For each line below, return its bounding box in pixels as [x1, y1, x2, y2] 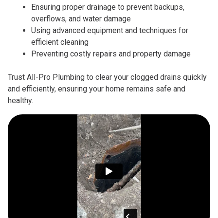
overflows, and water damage [31, 14, 131, 24]
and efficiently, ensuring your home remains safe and [8, 84, 185, 94]
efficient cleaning [31, 37, 89, 47]
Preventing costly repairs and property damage [31, 49, 191, 59]
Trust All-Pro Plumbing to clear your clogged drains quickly [8, 73, 207, 82]
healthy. [8, 96, 33, 106]
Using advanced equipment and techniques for [31, 26, 188, 36]
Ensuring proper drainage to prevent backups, [31, 2, 184, 12]
